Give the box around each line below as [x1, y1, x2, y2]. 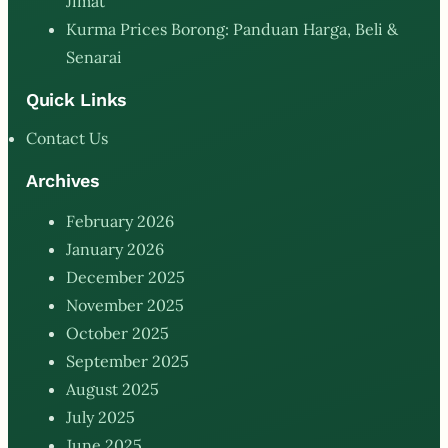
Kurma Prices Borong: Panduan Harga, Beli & [66, 18, 398, 39]
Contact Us [26, 127, 108, 148]
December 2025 [66, 266, 185, 287]
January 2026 [66, 238, 164, 259]
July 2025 [66, 406, 135, 427]
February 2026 [66, 210, 174, 231]
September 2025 [66, 350, 189, 371]
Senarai [66, 46, 122, 67]
